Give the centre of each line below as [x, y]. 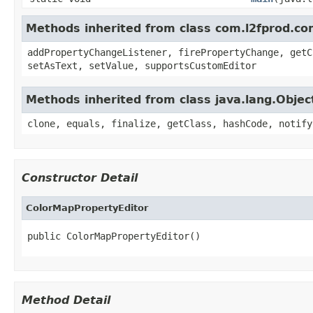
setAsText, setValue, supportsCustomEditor [142, 65]
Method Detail [66, 300]
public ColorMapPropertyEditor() [114, 236]
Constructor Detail [80, 177]
